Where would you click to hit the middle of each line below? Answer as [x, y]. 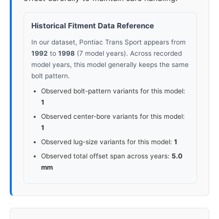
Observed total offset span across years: [106, 156]
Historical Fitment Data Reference [93, 26]
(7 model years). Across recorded [128, 53]
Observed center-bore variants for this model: [113, 116]
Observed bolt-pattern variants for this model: [113, 91]
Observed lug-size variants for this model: [108, 142]
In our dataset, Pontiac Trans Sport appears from [109, 42]
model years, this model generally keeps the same [110, 65]
